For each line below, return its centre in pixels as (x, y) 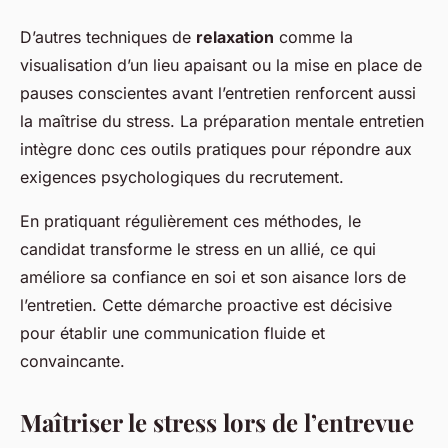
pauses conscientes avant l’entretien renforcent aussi (218, 93)
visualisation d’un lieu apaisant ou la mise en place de (221, 65)
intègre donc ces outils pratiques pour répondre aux (216, 149)
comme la (313, 37)
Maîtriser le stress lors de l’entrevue (217, 422)
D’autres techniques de (108, 37)
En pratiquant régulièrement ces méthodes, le (190, 221)
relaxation (235, 37)
